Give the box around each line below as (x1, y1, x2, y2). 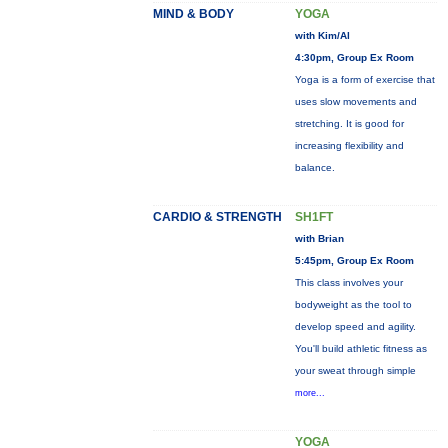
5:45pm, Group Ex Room (294, 255, 414, 266)
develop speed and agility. (294, 321, 416, 332)
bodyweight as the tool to (294, 299, 412, 310)
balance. (294, 162, 335, 173)
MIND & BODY (152, 7, 234, 21)
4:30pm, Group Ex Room (294, 52, 414, 63)
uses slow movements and (294, 96, 417, 107)
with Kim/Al (294, 30, 350, 41)
